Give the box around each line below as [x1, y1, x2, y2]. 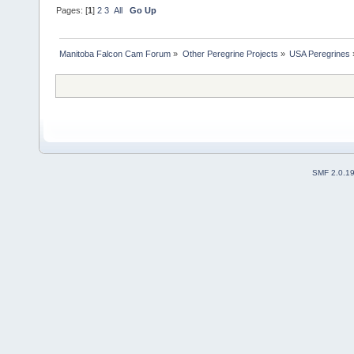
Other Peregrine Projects [182, 49, 278, 59]
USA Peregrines [288, 49, 350, 59]
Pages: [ [56, 6, 88, 16]
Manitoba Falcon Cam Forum [59, 49, 171, 59]
